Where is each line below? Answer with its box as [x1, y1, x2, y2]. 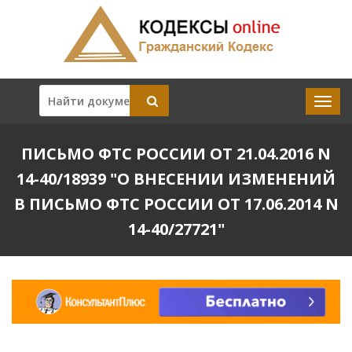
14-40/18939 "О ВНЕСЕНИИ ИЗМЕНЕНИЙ [16, 168, 335, 189]
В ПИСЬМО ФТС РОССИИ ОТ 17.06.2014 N [13, 193, 339, 214]
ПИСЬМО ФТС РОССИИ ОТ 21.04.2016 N [21, 143, 331, 164]
